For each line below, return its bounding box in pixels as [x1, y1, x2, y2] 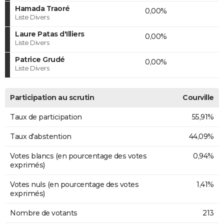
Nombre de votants [10, 208, 77, 217]
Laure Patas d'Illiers [15, 29, 84, 38]
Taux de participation [10, 112, 82, 121]
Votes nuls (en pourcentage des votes [10, 179, 138, 189]
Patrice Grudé [15, 54, 65, 64]
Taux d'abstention [10, 131, 71, 141]
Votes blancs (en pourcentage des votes [10, 151, 146, 160]
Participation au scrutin [10, 92, 94, 102]
